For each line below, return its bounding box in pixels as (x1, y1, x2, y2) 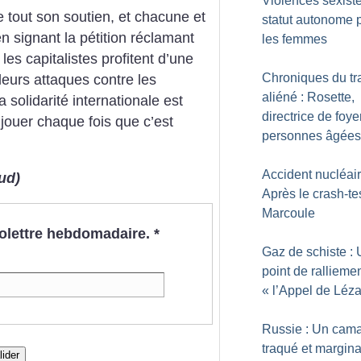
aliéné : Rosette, (262, 90, 355, 104)
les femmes (262, 32, 327, 46)
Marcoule (262, 206, 315, 220)
